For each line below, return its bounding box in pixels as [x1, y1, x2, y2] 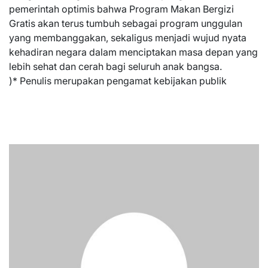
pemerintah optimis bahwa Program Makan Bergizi [9, 3, 234, 15]
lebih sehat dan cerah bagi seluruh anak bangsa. [9, 60, 222, 72]
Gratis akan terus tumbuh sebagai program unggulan [9, 17, 242, 29]
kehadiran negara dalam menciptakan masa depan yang [9, 46, 258, 58]
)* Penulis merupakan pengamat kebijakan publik [9, 75, 227, 87]
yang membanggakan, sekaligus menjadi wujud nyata [9, 32, 246, 44]
